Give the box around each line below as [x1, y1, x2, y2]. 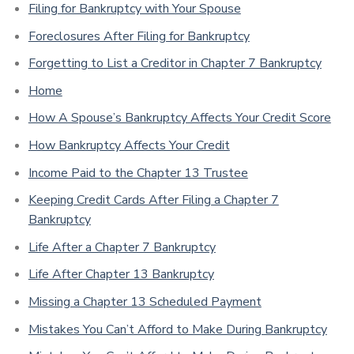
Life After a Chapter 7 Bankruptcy [28, 238, 216, 256]
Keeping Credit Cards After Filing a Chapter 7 [28, 191, 279, 209]
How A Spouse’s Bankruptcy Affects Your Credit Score [28, 109, 331, 127]
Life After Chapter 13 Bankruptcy [28, 265, 214, 284]
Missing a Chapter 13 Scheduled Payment [28, 292, 262, 311]
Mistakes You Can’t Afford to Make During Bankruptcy [28, 320, 327, 338]
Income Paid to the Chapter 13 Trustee [28, 164, 248, 182]
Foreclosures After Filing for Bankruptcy [28, 27, 250, 45]
